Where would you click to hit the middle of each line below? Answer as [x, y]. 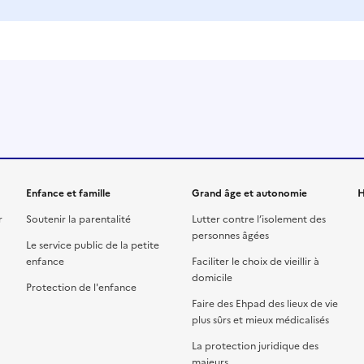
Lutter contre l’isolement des [259, 219]
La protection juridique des [255, 346]
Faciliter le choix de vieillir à [256, 262]
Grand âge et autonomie [249, 193]
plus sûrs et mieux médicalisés [260, 320]
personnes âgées [230, 236]
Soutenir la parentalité [78, 219]
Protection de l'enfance [81, 288]
